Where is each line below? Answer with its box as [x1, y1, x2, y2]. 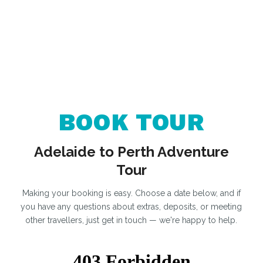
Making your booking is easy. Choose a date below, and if [22, 188, 241, 198]
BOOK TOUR [59, 108, 204, 136]
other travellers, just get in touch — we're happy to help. [25, 215, 238, 225]
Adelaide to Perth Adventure [33, 143, 229, 160]
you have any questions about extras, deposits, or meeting [21, 201, 242, 211]
